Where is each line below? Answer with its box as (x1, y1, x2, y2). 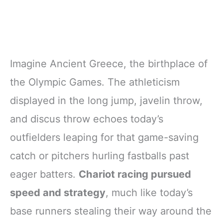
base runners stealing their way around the (10, 205, 212, 217)
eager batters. (10, 168, 79, 180)
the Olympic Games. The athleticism (10, 76, 180, 88)
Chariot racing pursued (79, 168, 191, 180)
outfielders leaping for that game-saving (10, 131, 199, 143)
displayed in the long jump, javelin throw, (10, 94, 203, 107)
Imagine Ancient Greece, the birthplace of (10, 57, 208, 70)
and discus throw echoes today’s (10, 112, 163, 125)
